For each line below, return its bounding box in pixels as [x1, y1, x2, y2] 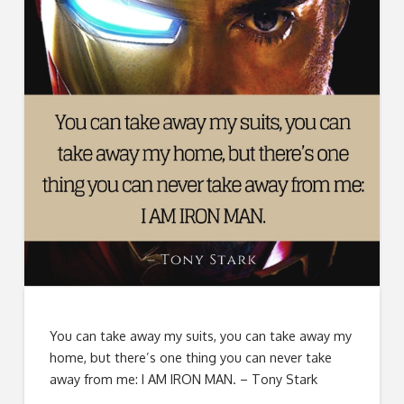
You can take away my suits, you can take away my [50, 327, 353, 344]
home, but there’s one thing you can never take [50, 349, 333, 366]
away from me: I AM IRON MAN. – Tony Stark [50, 371, 318, 388]
